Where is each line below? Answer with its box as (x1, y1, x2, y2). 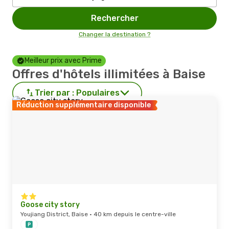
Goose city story (20, 200, 80, 209)
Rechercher (90, 13, 139, 23)
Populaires (76, 88, 120, 98)
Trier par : (35, 88, 74, 98)
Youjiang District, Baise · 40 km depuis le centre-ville (20, 211, 176, 218)
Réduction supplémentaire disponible (16, 101, 151, 109)
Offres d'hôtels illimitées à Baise (12, 67, 205, 81)
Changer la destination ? (79, 31, 150, 38)
